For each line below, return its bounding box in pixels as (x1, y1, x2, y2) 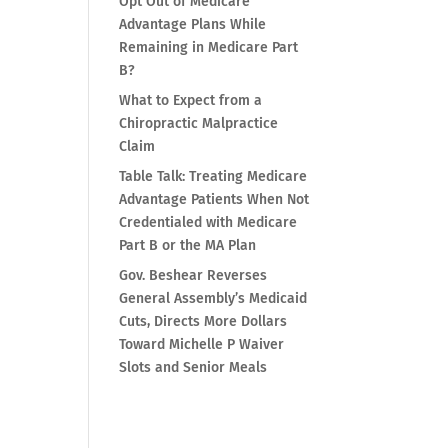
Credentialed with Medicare (119, 214, 298, 232)
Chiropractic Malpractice (119, 115, 279, 133)
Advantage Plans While (119, 16, 267, 34)
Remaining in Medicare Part (119, 39, 299, 57)
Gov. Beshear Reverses (119, 267, 268, 285)
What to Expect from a (119, 92, 263, 110)
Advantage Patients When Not (119, 191, 310, 209)
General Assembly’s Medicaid (119, 290, 308, 308)
